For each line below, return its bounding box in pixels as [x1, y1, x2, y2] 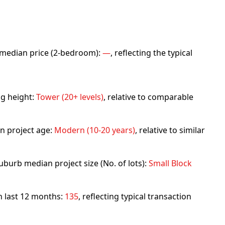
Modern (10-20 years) [54, 125, 135, 136]
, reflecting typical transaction [78, 191, 191, 202]
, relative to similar [135, 125, 205, 136]
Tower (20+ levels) [36, 91, 103, 102]
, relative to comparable [103, 91, 193, 102]
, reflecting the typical [110, 47, 192, 58]
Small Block [149, 158, 192, 169]
